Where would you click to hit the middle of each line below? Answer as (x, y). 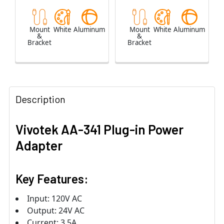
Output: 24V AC (56, 211)
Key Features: (52, 179)
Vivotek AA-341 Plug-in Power (99, 129)
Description (40, 99)
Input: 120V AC (54, 199)
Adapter (39, 145)
